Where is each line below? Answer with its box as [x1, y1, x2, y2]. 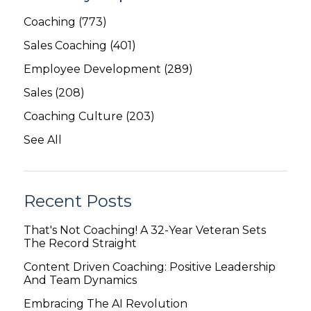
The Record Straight [24, 236, 137, 250]
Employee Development [24, 62, 164, 76]
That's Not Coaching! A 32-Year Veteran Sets [24, 223, 266, 237]
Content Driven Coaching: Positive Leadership [24, 260, 276, 274]
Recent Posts [24, 190, 132, 211]
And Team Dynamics [24, 273, 137, 287]
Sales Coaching [24, 38, 110, 52]
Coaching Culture [24, 109, 126, 123]
